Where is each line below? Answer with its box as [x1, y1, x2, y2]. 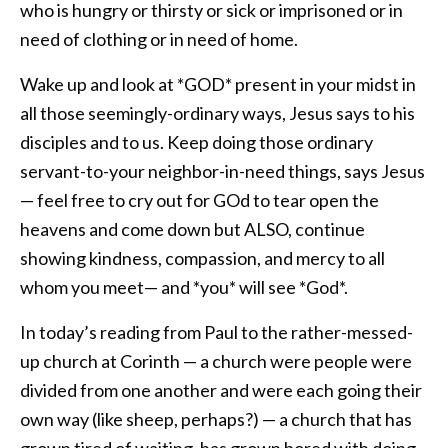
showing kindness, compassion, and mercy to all [20, 247, 385, 270]
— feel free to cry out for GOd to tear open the [20, 189, 379, 212]
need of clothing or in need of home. [20, 28, 298, 51]
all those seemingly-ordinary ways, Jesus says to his [20, 102, 415, 125]
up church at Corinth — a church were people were [20, 350, 412, 373]
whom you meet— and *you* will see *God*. [20, 276, 348, 299]
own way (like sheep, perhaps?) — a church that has [20, 408, 412, 431]
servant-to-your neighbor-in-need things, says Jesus [20, 160, 425, 183]
